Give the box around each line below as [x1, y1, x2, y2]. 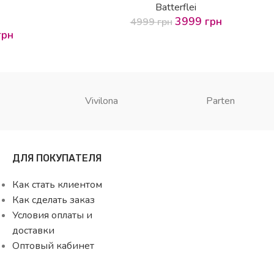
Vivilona [84, 94, 118, 108]
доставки [12, 223, 54, 237]
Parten [206, 94, 235, 108]
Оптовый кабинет [12, 239, 94, 253]
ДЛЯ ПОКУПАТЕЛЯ [12, 152, 102, 164]
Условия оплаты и [12, 208, 92, 222]
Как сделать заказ [12, 193, 95, 207]
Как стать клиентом [12, 177, 102, 191]
